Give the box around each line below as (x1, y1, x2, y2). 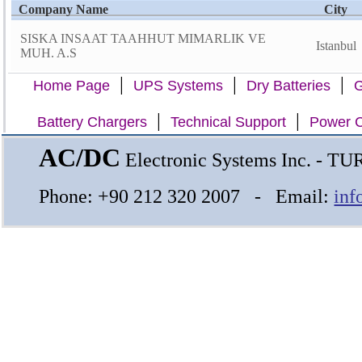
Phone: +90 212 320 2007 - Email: (39, 186, 335, 207)
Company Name (12, 2, 109, 16)
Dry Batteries (246, 78, 331, 94)
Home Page (33, 78, 111, 94)
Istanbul (316, 39, 356, 53)
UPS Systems (133, 78, 224, 94)
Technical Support (170, 114, 286, 130)
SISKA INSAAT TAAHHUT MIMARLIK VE (20, 32, 267, 45)
